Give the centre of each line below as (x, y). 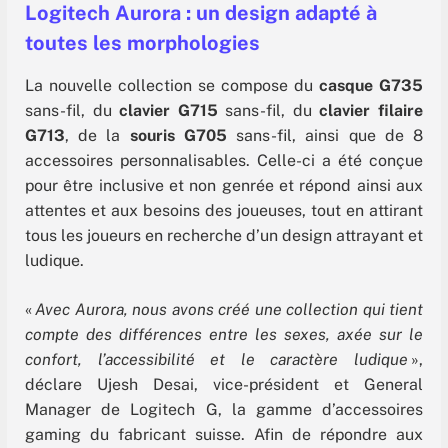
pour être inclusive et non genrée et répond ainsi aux (224, 185)
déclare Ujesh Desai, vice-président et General (224, 385)
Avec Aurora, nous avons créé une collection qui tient (229, 310)
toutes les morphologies (142, 42)
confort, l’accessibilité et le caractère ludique (216, 360)
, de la (93, 135)
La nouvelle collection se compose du (172, 85)
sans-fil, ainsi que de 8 (325, 135)
